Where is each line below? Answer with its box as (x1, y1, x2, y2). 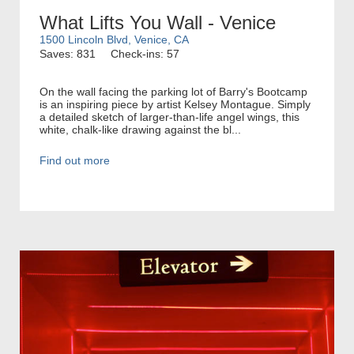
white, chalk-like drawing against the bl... (40, 122, 241, 136)
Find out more (40, 153, 110, 167)
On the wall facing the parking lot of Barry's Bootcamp (40, 85, 307, 98)
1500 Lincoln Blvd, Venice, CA (40, 32, 189, 46)
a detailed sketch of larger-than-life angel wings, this (40, 110, 299, 123)
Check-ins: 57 (111, 47, 179, 60)
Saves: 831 (40, 47, 96, 60)
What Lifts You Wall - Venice (40, 11, 276, 33)
